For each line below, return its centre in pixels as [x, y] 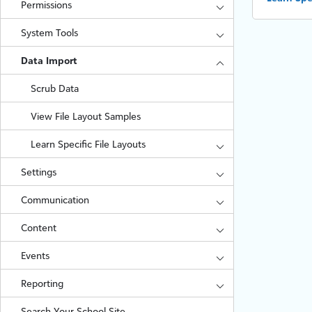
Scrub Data [55, 88]
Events [35, 255]
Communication [55, 200]
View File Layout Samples [86, 116]
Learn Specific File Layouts [88, 144]
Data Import [49, 60]
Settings [38, 172]
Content [38, 227]
